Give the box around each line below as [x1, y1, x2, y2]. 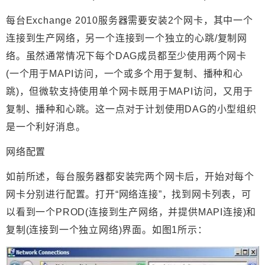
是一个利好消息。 [6, 122, 86, 132]
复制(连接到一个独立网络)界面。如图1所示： [6, 225, 208, 235]
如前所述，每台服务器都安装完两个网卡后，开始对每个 [6, 172, 254, 182]
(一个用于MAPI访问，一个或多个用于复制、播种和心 [6, 69, 243, 79]
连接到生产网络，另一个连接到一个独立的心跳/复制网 [6, 33, 247, 44]
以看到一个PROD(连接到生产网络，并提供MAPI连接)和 [6, 207, 257, 218]
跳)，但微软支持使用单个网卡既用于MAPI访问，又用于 [6, 86, 253, 97]
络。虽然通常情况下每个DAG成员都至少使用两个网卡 [6, 51, 247, 62]
